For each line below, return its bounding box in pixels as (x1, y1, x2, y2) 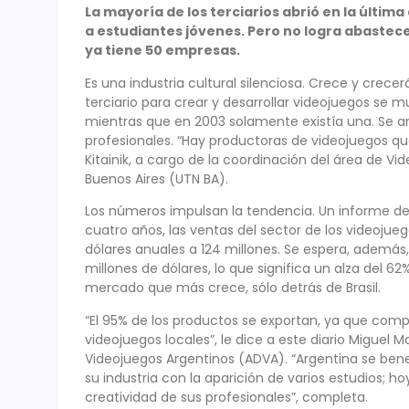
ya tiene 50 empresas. (85, 41, 243, 60)
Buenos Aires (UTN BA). (85, 169, 228, 188)
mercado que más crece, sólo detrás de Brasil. (85, 278, 381, 298)
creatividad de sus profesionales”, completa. (85, 387, 368, 406)
